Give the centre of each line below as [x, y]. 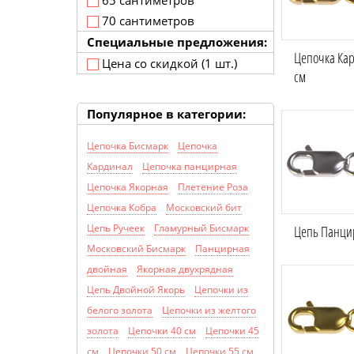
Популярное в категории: [166, 114]
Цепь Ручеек [116, 228]
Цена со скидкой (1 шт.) [168, 63]
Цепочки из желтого [209, 311]
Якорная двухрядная [185, 269]
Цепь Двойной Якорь [136, 290]
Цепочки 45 [232, 331]
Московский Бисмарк [136, 249]
